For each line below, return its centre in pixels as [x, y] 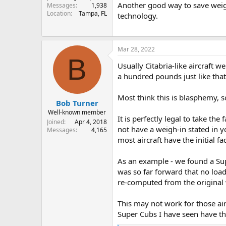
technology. [138, 15]
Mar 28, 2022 [136, 49]
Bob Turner [77, 103]
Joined [55, 122]
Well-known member [77, 112]
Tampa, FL [93, 14]
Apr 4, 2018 [91, 122]
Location [59, 14]
